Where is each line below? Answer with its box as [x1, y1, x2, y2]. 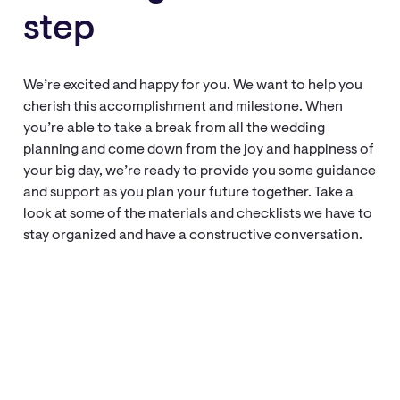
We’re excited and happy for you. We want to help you [23, 79, 363, 94]
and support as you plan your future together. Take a [23, 186, 354, 201]
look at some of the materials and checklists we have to [23, 207, 373, 222]
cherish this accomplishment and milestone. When [23, 100, 344, 115]
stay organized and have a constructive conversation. [23, 229, 363, 244]
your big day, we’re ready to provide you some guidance [23, 164, 377, 179]
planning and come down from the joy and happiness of [23, 143, 375, 158]
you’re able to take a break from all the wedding [23, 121, 326, 137]
